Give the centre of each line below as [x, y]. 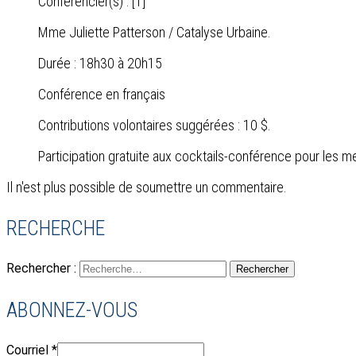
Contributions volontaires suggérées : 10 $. [155, 126]
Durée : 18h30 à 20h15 [100, 64]
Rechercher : [41, 269]
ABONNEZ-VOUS [72, 310]
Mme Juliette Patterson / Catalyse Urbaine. [155, 33]
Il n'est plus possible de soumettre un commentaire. [147, 188]
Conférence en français [102, 95]
